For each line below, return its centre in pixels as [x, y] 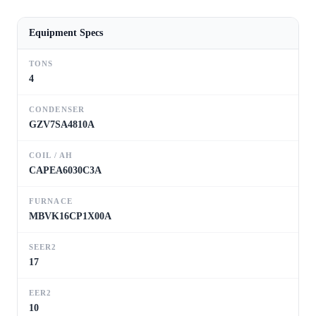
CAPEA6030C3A [65, 170]
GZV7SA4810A [62, 124]
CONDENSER [57, 109]
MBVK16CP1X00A [70, 216]
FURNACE [51, 201]
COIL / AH [51, 155]
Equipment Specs [66, 32]
